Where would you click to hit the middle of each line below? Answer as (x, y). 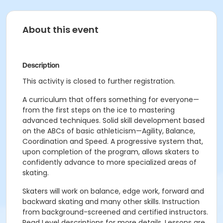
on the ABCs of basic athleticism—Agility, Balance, (109, 131)
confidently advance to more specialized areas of (110, 162)
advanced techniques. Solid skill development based (113, 120)
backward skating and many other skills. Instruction (111, 202)
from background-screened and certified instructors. (115, 212)
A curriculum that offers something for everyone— (111, 100)
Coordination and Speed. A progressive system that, (113, 141)
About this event (60, 30)
